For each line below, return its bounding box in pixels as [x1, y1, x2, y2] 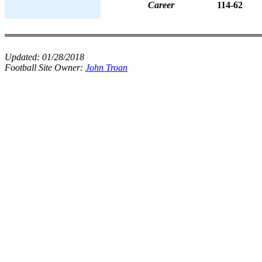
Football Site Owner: [5, 63, 85, 73]
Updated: [5, 52, 42, 62]
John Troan [85, 63, 127, 73]
